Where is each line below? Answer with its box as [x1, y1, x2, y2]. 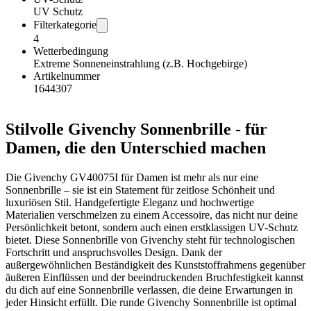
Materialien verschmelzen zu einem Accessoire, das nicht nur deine [6, 208, 298, 221]
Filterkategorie [33, 19, 96, 31]
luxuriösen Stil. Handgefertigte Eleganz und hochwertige [6, 196, 254, 208]
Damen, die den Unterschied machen [6, 138, 266, 157]
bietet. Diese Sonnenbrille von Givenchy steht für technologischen [6, 233, 295, 246]
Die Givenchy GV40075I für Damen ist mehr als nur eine [6, 171, 258, 183]
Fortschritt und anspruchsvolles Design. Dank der [6, 246, 222, 258]
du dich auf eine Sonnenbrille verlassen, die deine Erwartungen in [6, 283, 293, 296]
